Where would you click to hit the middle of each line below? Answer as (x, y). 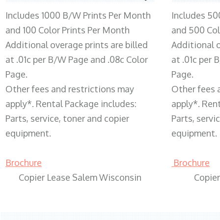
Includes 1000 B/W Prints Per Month (78, 15)
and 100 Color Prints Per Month (68, 30)
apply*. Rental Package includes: (71, 103)
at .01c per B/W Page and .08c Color (77, 59)
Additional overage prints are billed (77, 44)
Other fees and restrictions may (70, 89)
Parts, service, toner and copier (67, 118)
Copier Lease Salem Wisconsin (80, 177)
